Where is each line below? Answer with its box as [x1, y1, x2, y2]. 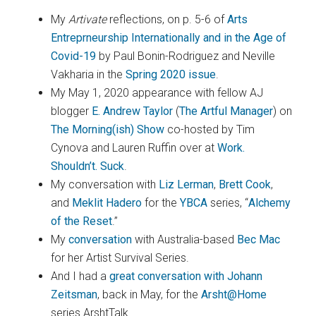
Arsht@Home [201, 287, 267, 301]
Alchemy [248, 195, 291, 209]
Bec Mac [237, 232, 281, 246]
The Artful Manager [179, 104, 274, 118]
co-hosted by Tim [164, 122, 255, 136]
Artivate [68, 12, 110, 26]
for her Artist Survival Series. [51, 250, 190, 265]
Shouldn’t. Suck [51, 159, 125, 173]
